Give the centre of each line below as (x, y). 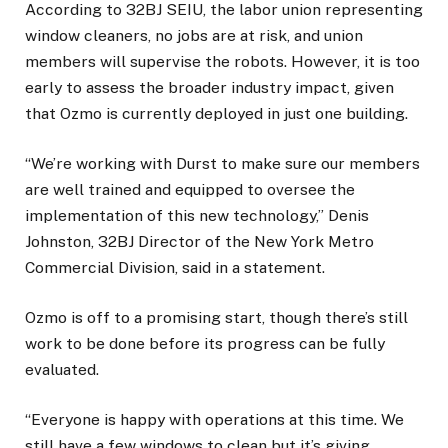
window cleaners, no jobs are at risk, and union (194, 35)
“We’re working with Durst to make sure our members (222, 163)
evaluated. (62, 370)
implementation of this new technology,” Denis (197, 215)
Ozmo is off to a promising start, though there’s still (216, 318)
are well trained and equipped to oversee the (190, 189)
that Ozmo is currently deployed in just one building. (216, 113)
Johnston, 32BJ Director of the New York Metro (199, 241)
